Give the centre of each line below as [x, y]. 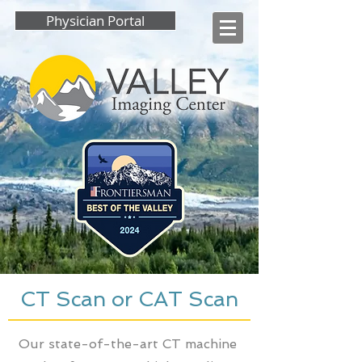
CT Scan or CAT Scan [129, 299]
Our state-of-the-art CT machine [127, 344]
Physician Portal [95, 21]
